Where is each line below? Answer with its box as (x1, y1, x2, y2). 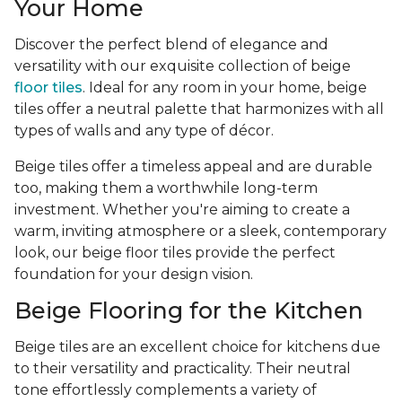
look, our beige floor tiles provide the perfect (14, 244, 336, 262)
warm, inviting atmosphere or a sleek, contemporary (14, 223, 387, 240)
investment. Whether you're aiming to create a (14, 201, 350, 219)
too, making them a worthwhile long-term (14, 179, 318, 197)
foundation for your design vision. (14, 266, 257, 284)
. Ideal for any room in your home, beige (83, 79, 367, 97)
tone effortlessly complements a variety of (14, 381, 317, 399)
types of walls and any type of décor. (14, 122, 277, 140)
